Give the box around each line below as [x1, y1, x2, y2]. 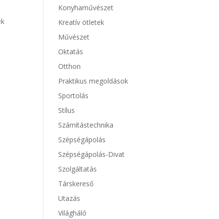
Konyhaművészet [58, 3, 114, 12]
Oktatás [58, 47, 84, 56]
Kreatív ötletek [58, 18, 105, 27]
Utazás [58, 194, 81, 203]
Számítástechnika [58, 120, 114, 130]
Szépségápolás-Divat [58, 150, 125, 159]
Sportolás [58, 91, 89, 100]
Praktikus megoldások [58, 76, 129, 86]
